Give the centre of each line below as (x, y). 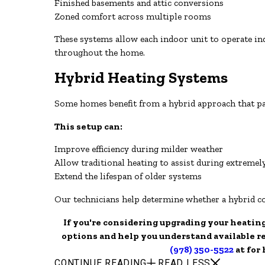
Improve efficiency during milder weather (139, 149)
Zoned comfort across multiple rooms (133, 16)
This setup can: (89, 126)
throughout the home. (100, 53)
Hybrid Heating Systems (141, 77)
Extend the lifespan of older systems (128, 176)
